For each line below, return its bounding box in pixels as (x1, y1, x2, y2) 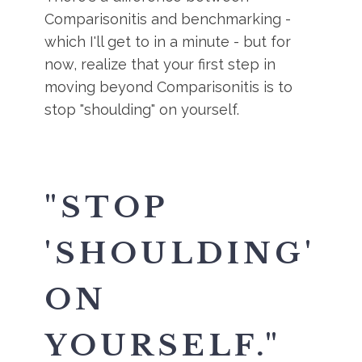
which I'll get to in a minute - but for (44, 33, 292, 50)
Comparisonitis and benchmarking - (44, 11, 292, 27)
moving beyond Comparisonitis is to (44, 78, 293, 95)
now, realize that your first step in (44, 56, 276, 73)
